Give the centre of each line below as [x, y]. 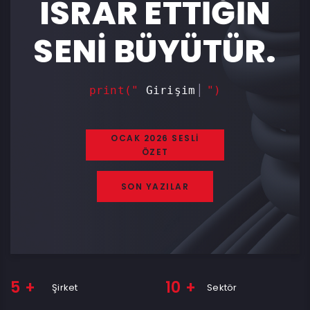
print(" [131, 90]
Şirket [65, 288]
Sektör [222, 288]
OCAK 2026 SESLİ [155, 138]
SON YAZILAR [155, 186]
